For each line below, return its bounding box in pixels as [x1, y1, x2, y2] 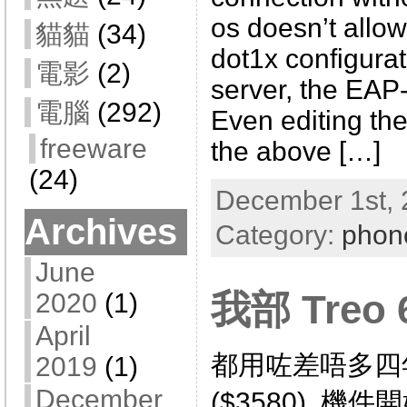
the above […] [210, 135, 381, 166]
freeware [39, 134, 147, 164]
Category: [214, 219, 342, 250]
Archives [24, 212, 177, 252]
